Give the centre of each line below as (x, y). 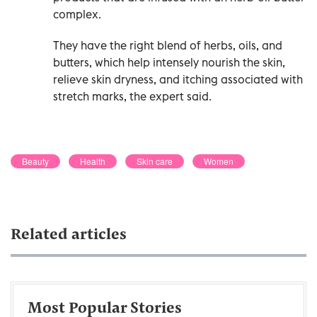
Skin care (155, 161)
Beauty (35, 161)
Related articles (69, 235)
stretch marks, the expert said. (132, 96)
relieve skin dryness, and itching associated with (178, 79)
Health (93, 161)
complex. (77, 14)
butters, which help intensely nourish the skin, (169, 62)
